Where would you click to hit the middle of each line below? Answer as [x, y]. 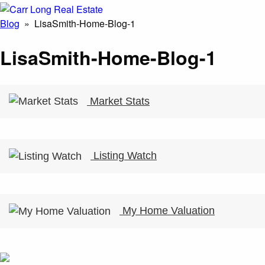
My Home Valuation [167, 211]
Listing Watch [124, 156]
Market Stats [118, 101]
